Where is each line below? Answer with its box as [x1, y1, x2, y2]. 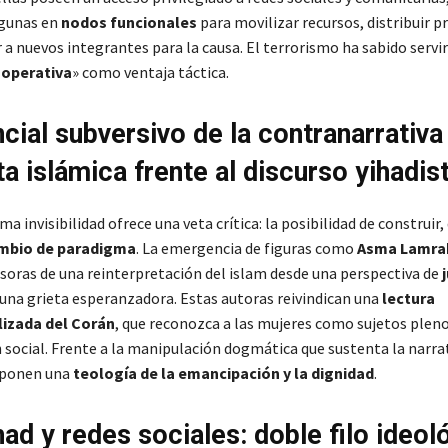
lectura [381, 288, 435, 309]
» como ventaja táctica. [71, 62, 229, 83]
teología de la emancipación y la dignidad [72, 363, 374, 384]
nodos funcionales [60, 12, 197, 33]
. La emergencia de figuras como [135, 238, 357, 259]
